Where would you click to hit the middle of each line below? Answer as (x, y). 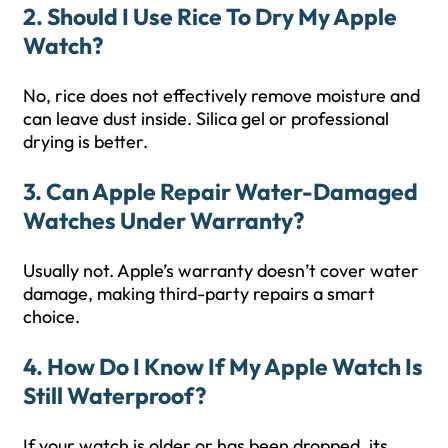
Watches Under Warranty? (163, 220)
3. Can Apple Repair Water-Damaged (220, 191)
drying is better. (85, 141)
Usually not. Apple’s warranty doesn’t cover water (221, 270)
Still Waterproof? (114, 395)
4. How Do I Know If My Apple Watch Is (223, 366)
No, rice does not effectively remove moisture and (221, 95)
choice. (51, 316)
